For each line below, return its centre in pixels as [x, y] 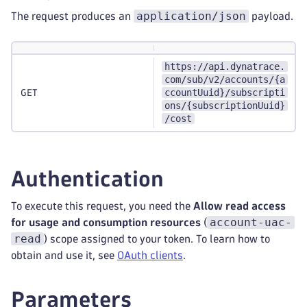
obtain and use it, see [64, 255]
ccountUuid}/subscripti [225, 93]
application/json [191, 16]
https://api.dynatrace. [225, 66]
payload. [271, 16]
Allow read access [240, 206]
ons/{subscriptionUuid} [225, 106]
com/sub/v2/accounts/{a [225, 79]
